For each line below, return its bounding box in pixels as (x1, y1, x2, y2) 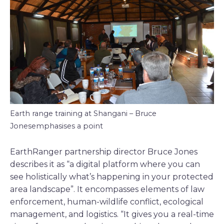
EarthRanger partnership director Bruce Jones (10, 147, 197, 157)
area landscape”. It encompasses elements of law (10, 184, 204, 194)
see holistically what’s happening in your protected (10, 172, 213, 182)
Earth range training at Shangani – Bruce (10, 109, 156, 118)
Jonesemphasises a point (10, 121, 103, 131)
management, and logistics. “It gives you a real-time (10, 209, 214, 219)
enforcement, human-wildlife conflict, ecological (10, 197, 203, 207)
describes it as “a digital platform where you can (10, 159, 200, 169)
